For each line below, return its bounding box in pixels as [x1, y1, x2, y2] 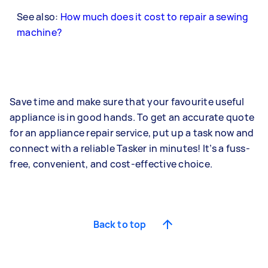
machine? [17, 26, 62, 39]
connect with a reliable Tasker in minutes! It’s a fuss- [10, 142, 250, 155]
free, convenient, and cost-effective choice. [10, 157, 215, 170]
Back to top [93, 218, 147, 231]
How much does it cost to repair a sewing [60, 10, 249, 23]
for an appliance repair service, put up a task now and [10, 126, 254, 139]
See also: [17, 10, 60, 23]
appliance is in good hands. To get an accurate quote [10, 111, 254, 124]
